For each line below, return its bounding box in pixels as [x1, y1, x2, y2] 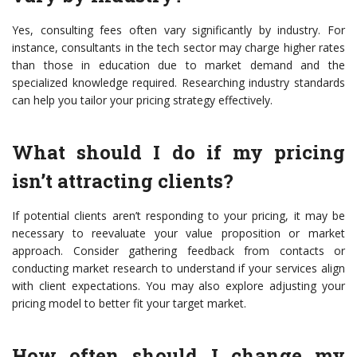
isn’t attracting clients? [12, 168, 233, 194]
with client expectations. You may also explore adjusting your [12, 278, 345, 294]
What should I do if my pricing [12, 139, 345, 166]
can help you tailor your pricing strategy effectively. [12, 92, 273, 108]
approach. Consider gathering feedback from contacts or [12, 243, 345, 259]
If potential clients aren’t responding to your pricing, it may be [12, 208, 345, 224]
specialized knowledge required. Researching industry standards [12, 75, 345, 91]
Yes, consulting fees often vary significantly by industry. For [12, 22, 345, 38]
